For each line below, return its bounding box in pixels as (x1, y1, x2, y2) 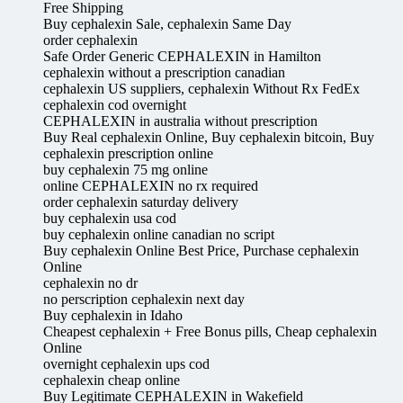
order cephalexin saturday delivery (43, 194, 238, 210)
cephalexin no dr (43, 275, 138, 291)
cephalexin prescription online (43, 146, 213, 162)
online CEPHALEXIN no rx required (43, 178, 258, 194)
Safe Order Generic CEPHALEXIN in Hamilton (43, 49, 321, 65)
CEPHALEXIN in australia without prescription (43, 113, 318, 130)
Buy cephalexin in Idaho (43, 308, 183, 324)
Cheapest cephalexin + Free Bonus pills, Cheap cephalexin (43, 324, 377, 340)
